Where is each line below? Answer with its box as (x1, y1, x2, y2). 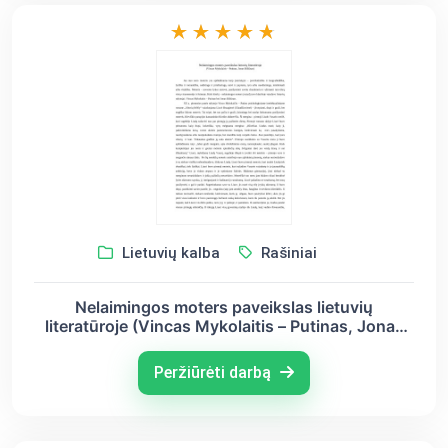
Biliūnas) (190, 334, 258, 355)
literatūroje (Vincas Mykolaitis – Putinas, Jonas (44, 315, 404, 336)
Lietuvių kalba (117, 243, 220, 262)
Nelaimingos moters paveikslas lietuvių (75, 296, 373, 317)
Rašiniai (256, 243, 317, 262)
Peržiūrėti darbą (154, 362, 275, 382)
